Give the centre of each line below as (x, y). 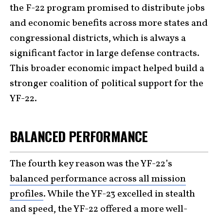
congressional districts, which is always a (98, 38)
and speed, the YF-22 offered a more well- (99, 209)
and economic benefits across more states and (109, 23)
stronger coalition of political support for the (107, 83)
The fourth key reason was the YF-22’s (91, 164)
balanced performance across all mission (98, 179)
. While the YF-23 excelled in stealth (119, 194)
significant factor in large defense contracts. (105, 53)
